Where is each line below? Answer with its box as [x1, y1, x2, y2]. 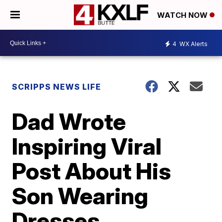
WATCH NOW [157, 10, 210, 20]
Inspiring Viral [12, 132, 162, 160]
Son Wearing [12, 182, 149, 210]
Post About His [12, 157, 171, 185]
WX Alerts [178, 40, 208, 48]
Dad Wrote [12, 108, 126, 135]
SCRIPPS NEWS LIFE [12, 82, 102, 92]
